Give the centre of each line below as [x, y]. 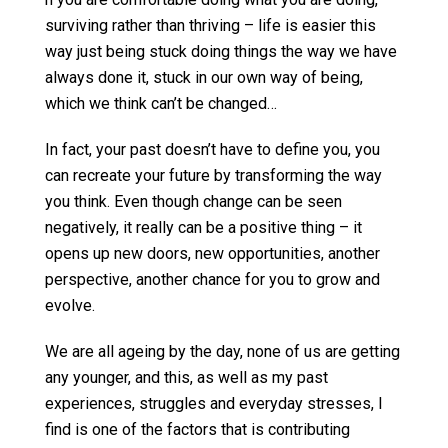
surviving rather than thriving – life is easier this [210, 25]
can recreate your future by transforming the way [213, 175]
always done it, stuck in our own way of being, [204, 77]
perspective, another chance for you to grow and [212, 279]
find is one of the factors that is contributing [197, 429]
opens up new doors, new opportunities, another [212, 253]
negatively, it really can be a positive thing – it [203, 227]
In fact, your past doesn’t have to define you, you [212, 149]
